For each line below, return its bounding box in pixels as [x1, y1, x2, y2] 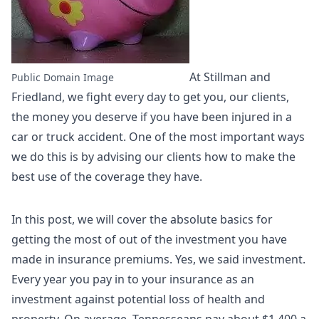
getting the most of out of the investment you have [11, 231, 287, 247]
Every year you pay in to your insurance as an [11, 271, 254, 287]
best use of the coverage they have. [11, 169, 202, 184]
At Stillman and [189, 69, 271, 85]
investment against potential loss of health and [11, 291, 265, 307]
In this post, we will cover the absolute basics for [11, 211, 273, 227]
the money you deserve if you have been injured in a [11, 109, 292, 125]
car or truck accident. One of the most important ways [11, 129, 305, 145]
